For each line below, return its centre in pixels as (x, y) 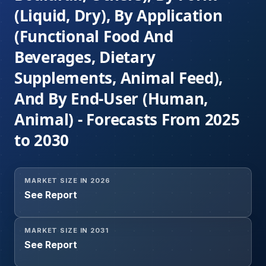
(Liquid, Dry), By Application (118, 16)
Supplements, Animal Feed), (119, 78)
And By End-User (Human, (111, 99)
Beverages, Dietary (85, 57)
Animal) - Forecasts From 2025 (127, 120)
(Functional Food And (94, 37)
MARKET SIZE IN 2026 (67, 181)
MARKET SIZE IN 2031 (66, 231)
